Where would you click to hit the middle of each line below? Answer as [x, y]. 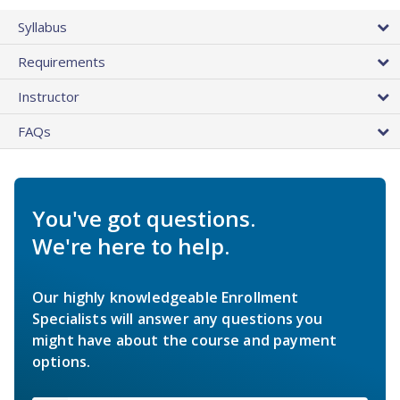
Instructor [49, 97]
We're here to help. [131, 246]
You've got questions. [144, 219]
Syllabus [42, 27]
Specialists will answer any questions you [178, 319]
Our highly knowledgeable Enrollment [166, 298]
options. [62, 362]
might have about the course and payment [185, 341]
